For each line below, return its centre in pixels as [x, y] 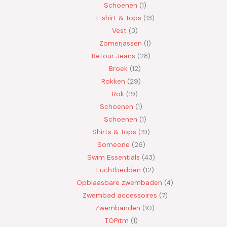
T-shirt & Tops [118, 17]
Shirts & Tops [114, 131]
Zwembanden [118, 207]
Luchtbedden [118, 169]
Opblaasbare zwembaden [119, 182]
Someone [113, 144]
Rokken [113, 81]
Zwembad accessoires [120, 195]
